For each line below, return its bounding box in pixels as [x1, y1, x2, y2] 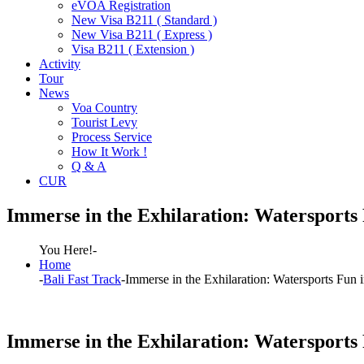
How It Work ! [71, 144, 147, 158]
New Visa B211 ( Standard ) [71, 12, 217, 27]
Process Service [71, 129, 152, 144]
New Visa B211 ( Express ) [71, 27, 212, 41]
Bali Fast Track [43, 271, 121, 286]
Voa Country [71, 100, 137, 115]
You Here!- [39, 242, 97, 257]
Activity [39, 56, 80, 71]
